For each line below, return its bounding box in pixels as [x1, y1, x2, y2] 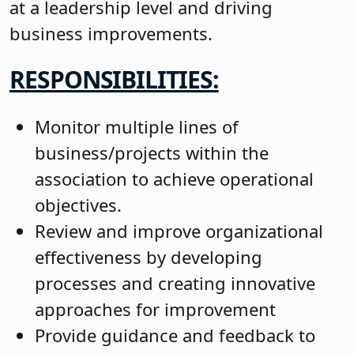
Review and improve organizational [35, 218, 323, 243]
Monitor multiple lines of [35, 114, 239, 138]
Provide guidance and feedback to [35, 322, 315, 347]
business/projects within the [35, 140, 269, 164]
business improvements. [9, 21, 213, 45]
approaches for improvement [35, 296, 276, 321]
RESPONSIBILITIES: [9, 63, 219, 96]
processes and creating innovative [35, 270, 315, 295]
